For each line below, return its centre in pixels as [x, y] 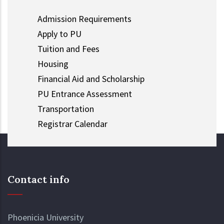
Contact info [38, 179]
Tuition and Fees [68, 48]
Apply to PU [59, 33]
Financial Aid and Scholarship [91, 78]
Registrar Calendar [72, 123]
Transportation [66, 108]
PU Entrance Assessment [85, 93]
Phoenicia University [45, 217]
